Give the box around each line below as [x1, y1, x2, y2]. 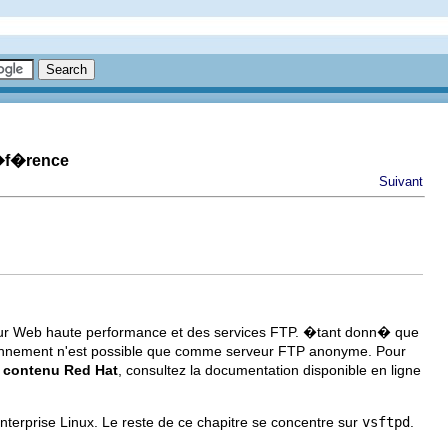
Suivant [379, 174, 423, 189]
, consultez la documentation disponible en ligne [118, 362, 421, 379]
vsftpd [362, 414, 410, 431]
